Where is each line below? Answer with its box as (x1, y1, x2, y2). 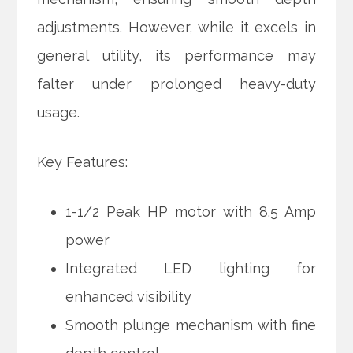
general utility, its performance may (37, 46, 316, 64)
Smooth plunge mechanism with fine (65, 316, 316, 333)
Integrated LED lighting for (65, 259, 316, 277)
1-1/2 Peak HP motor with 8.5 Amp (65, 203, 316, 220)
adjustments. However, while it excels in (37, 18, 316, 35)
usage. (37, 103, 80, 121)
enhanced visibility (65, 288, 192, 305)
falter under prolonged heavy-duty (37, 75, 316, 92)
